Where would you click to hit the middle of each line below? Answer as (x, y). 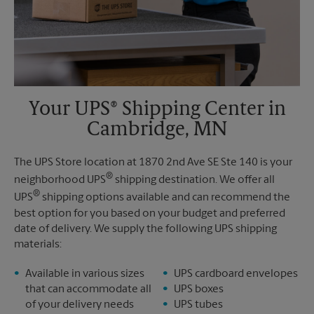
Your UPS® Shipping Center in (157, 110)
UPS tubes (198, 305)
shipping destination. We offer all (194, 180)
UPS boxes (199, 289)
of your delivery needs (80, 305)
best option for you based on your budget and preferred (150, 213)
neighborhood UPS (60, 180)
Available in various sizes (85, 274)
